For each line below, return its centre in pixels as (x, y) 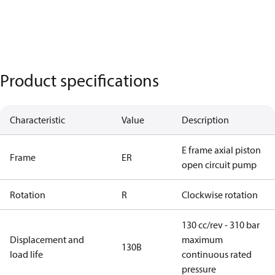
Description (205, 120)
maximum (202, 239)
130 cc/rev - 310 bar (221, 225)
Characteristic (37, 120)
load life (26, 254)
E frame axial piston (221, 150)
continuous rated (217, 254)
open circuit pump (219, 165)
